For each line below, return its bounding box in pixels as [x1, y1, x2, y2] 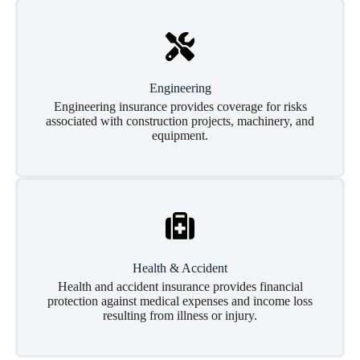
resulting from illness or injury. [103, 309, 257, 322]
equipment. [152, 129, 208, 142]
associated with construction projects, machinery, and [46, 114, 314, 128]
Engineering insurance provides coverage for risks [53, 100, 307, 113]
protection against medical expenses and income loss [47, 294, 313, 308]
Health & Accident [133, 261, 227, 275]
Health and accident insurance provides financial [57, 280, 303, 293]
